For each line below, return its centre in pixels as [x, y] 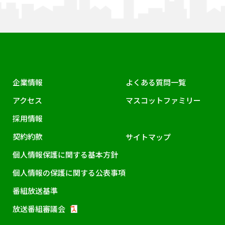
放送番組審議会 [39, 209]
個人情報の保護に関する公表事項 [69, 173]
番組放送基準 [35, 191]
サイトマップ [148, 137]
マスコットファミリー [163, 100]
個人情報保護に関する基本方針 [65, 154]
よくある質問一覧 [156, 82]
